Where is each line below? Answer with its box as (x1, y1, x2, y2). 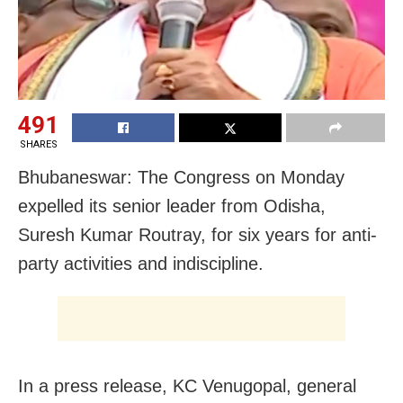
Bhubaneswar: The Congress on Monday (18, 167, 345, 188)
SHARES (19, 139, 58, 151)
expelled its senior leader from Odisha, (18, 196, 326, 217)
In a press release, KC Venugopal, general (18, 376, 356, 397)
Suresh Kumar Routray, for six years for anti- (18, 225, 377, 246)
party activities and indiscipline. (18, 254, 264, 274)
